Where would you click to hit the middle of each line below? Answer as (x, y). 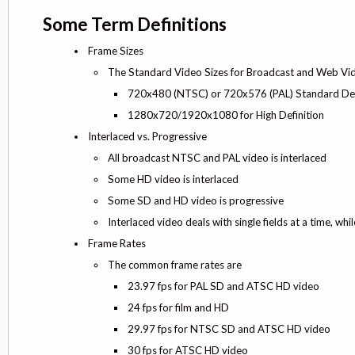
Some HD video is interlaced (173, 179)
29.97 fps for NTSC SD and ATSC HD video (229, 329)
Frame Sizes (116, 51)
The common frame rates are (175, 265)
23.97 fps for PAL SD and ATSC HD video (223, 286)
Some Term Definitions (135, 25)
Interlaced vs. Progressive (147, 137)
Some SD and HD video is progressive (196, 201)
